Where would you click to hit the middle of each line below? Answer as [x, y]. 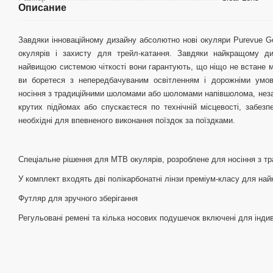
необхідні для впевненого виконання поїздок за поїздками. [127, 121]
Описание [42, 8]
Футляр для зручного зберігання [78, 199]
